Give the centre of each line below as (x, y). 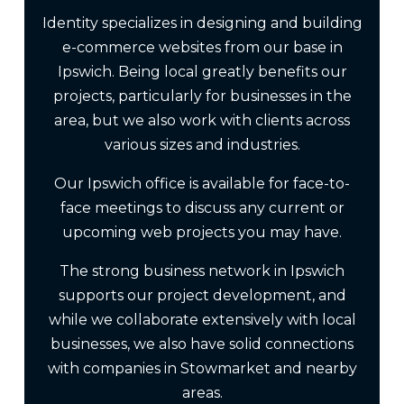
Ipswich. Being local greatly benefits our (202, 71)
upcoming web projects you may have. (202, 232)
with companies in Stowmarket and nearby (202, 368)
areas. (202, 392)
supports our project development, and (202, 295)
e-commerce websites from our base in (202, 47)
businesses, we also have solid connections (202, 344)
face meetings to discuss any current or (202, 207)
